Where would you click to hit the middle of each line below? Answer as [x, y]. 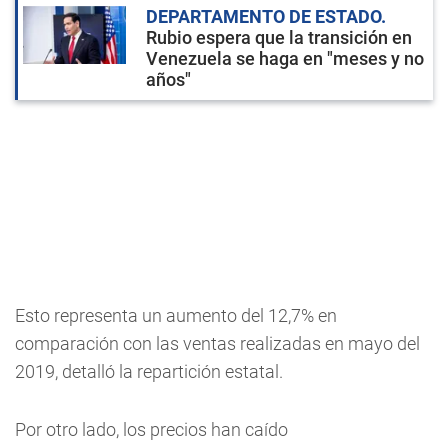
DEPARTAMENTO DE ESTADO [263, 16]
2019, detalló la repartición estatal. [149, 371]
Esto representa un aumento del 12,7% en [176, 315]
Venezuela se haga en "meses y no [285, 58]
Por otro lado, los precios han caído [151, 429]
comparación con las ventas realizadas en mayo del [217, 343]
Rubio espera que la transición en [279, 37]
